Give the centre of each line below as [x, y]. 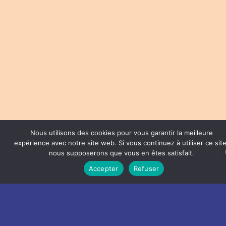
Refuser [146, 168]
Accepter [103, 168]
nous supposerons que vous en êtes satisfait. [121, 153]
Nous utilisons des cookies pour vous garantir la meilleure [121, 133]
